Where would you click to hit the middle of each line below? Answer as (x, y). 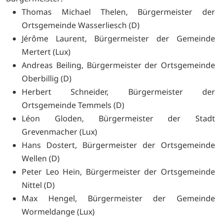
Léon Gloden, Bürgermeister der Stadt (118, 119)
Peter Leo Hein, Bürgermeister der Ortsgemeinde (118, 172)
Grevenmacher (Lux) (59, 132)
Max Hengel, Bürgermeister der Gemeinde (118, 199)
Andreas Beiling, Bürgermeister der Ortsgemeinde (118, 65)
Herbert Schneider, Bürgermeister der (118, 92)
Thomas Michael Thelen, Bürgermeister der (118, 12)
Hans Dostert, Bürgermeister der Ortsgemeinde (118, 145)
